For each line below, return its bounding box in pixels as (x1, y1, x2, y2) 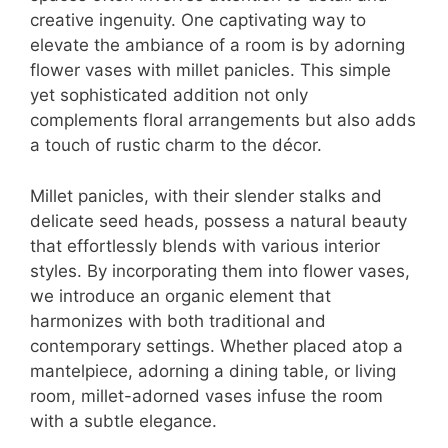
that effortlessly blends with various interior (30, 235, 380, 256)
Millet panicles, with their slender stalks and (30, 185, 382, 206)
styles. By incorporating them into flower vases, (30, 260, 410, 281)
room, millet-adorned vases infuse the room (30, 385, 383, 406)
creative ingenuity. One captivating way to (30, 10, 366, 31)
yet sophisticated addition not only (30, 85, 308, 106)
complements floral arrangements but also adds (30, 110, 416, 131)
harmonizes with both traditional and (30, 310, 326, 331)
